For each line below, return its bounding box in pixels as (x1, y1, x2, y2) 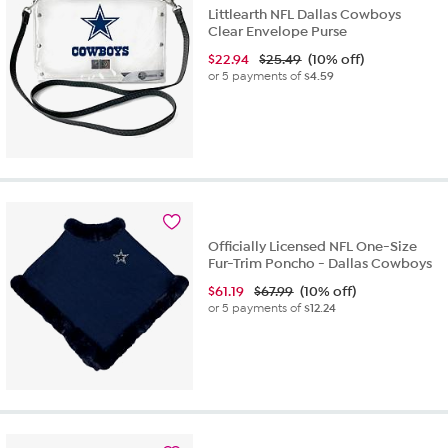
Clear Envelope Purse (208, 23, 348, 41)
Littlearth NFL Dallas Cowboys (208, 6, 402, 24)
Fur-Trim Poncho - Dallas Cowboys (208, 254, 433, 272)
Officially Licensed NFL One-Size (208, 237, 418, 255)
